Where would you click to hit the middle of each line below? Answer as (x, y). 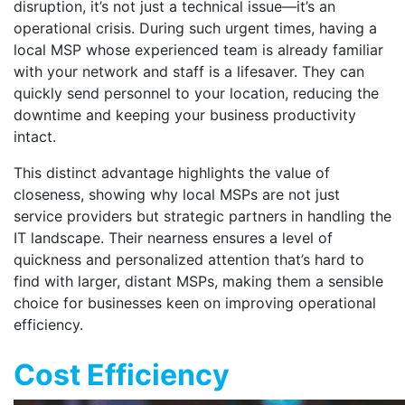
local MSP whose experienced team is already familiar (198, 50)
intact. (35, 137)
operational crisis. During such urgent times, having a (195, 28)
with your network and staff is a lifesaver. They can (189, 71)
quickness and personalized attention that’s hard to (189, 259)
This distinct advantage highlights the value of (172, 173)
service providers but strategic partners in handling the (202, 216)
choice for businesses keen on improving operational (195, 303)
